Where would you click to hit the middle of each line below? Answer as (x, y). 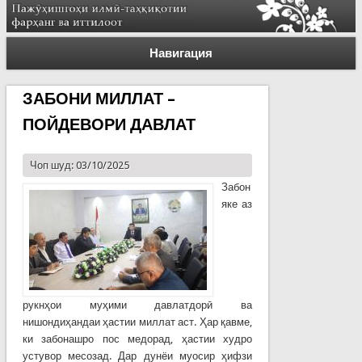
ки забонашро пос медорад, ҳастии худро (137, 339)
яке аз (237, 204)
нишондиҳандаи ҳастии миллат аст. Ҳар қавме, (137, 322)
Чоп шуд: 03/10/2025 (79, 165)
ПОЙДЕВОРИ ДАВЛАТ (109, 124)
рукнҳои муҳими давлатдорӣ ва (137, 305)
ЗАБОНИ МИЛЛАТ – (99, 98)
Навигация (181, 53)
